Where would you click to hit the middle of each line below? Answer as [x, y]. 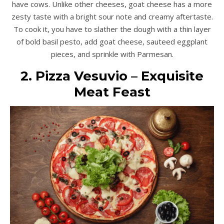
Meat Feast [112, 92]
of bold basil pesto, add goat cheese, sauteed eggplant [112, 42]
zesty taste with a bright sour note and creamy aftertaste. [112, 17]
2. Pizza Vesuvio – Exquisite [112, 76]
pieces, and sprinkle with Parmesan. [112, 54]
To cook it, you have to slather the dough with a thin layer [112, 29]
